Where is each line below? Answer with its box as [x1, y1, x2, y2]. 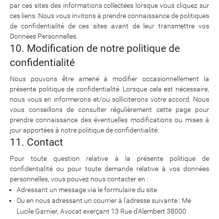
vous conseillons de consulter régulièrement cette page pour [10, 106, 209, 113]
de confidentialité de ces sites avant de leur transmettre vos [10, 22, 209, 30]
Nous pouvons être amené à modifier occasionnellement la [10, 75, 209, 83]
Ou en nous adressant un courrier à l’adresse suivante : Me [17, 197, 191, 204]
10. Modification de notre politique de [10, 43, 180, 54]
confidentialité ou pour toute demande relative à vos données [10, 165, 209, 173]
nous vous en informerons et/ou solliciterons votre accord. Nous [10, 95, 209, 103]
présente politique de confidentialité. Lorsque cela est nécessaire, [10, 85, 209, 93]
